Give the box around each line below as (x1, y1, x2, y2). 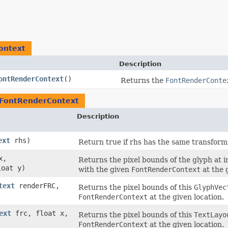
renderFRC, (15, 182, 60, 190)
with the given (78, 165, 131, 174)
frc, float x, (11, 209, 68, 218)
